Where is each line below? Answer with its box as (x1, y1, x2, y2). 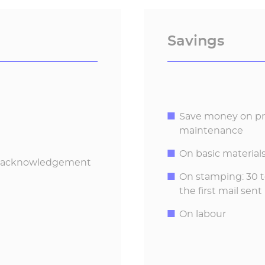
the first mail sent (179, 185, 262, 196)
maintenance (179, 124, 243, 136)
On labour (179, 208, 226, 219)
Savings (167, 31, 224, 49)
